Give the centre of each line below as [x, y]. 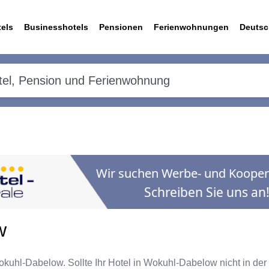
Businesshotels [56, 27]
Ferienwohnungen [191, 27]
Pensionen [121, 27]
